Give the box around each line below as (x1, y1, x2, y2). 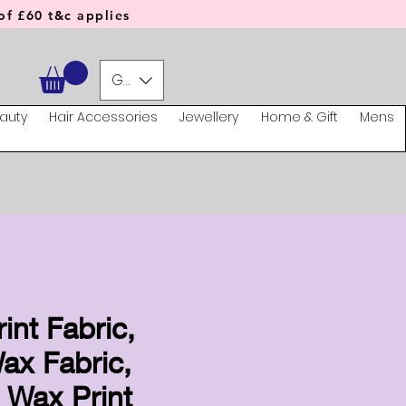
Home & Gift (260, 108, 338, 127)
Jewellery (179, 108, 239, 127)
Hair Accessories (48, 108, 158, 127)
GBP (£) (111, 69, 161, 91)
